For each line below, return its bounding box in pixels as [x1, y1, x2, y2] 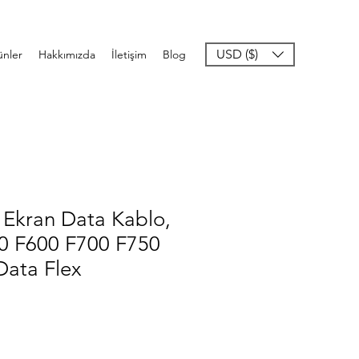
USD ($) [216, 46, 258, 62]
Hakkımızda [38, 47, 95, 62]
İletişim [111, 47, 147, 62]
